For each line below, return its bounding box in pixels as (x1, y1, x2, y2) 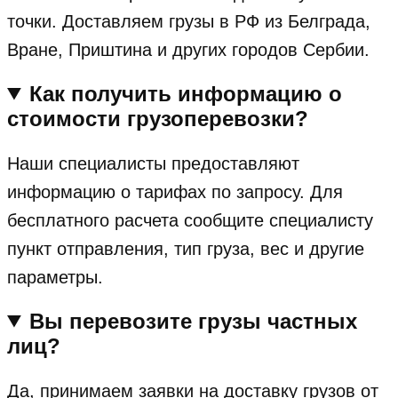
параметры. (7, 267, 103, 287)
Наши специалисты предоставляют (7, 153, 299, 173)
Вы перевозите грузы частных (29, 308, 358, 333)
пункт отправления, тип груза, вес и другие (7, 238, 364, 259)
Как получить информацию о (29, 81, 343, 106)
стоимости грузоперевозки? (7, 106, 308, 131)
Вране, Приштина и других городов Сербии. (7, 39, 370, 60)
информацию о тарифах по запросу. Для (7, 181, 343, 202)
